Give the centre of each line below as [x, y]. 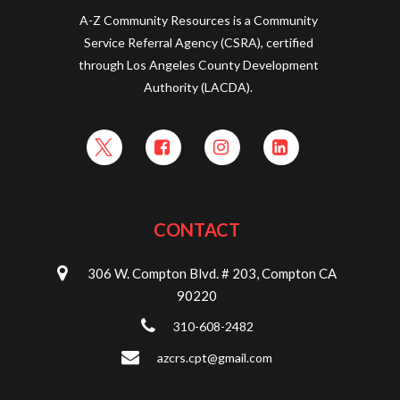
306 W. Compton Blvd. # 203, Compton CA [211, 273]
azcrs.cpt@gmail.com [215, 357]
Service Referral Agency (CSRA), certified [198, 42]
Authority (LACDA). [199, 87]
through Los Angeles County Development [198, 64]
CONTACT [197, 229]
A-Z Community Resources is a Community [198, 20]
